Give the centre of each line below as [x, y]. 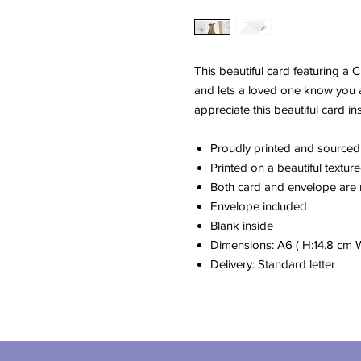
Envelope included [259, 205]
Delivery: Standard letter [273, 263]
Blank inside [242, 225]
